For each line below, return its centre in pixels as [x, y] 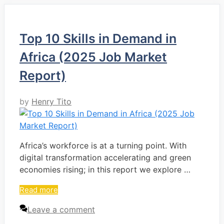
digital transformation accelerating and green [105, 158]
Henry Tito [51, 102]
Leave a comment [61, 210]
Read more [39, 190]
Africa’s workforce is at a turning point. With [103, 146]
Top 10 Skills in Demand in [98, 39]
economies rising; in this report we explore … [105, 170]
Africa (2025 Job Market [93, 57]
